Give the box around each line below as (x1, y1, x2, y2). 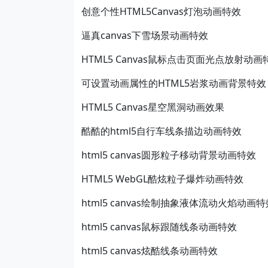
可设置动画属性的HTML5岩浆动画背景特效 (81, 77, 266, 90)
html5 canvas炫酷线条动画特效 (81, 244, 218, 257)
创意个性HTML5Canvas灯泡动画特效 (81, 5, 241, 18)
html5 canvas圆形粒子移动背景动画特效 (81, 148, 256, 162)
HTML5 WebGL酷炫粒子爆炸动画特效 (81, 172, 243, 185)
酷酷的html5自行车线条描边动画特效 (81, 124, 242, 138)
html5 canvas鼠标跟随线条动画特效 (81, 220, 237, 233)
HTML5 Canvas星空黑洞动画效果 (81, 100, 224, 114)
